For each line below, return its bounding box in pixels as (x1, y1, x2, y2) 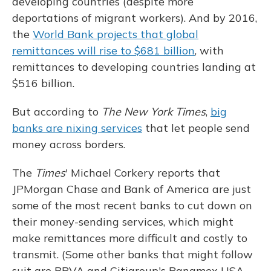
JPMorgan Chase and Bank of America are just (12, 182, 251, 196)
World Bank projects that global (33, 27, 198, 41)
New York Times (124, 105, 206, 119)
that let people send (142, 121, 250, 135)
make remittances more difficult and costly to (12, 231, 247, 245)
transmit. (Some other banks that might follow (12, 247, 253, 261)
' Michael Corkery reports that (65, 166, 220, 180)
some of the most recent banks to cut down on (12, 198, 252, 212)
